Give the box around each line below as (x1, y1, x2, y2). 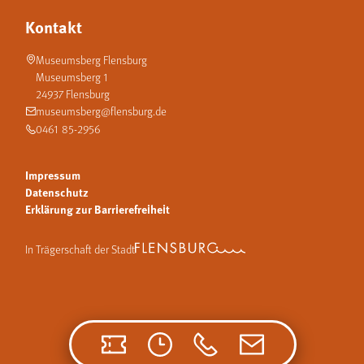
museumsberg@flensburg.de (35, 103, 167, 119)
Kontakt (25, 15, 83, 39)
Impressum (25, 167, 81, 184)
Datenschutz (25, 184, 89, 201)
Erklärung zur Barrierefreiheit (25, 201, 171, 218)
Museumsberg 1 (35, 69, 109, 85)
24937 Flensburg (35, 86, 110, 102)
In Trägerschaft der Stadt (25, 241, 136, 258)
